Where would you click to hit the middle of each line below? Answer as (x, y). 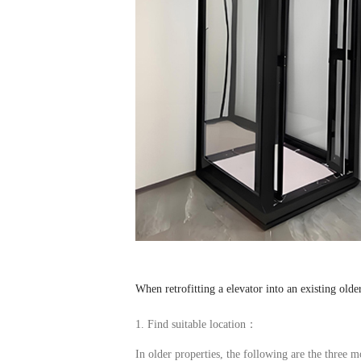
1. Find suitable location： (196, 324)
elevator (245, 289)
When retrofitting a (181, 289)
